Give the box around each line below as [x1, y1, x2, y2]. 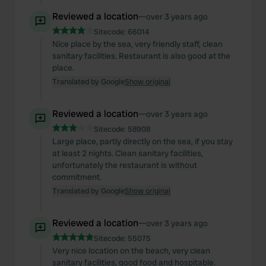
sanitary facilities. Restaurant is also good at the [52, 50, 230, 61]
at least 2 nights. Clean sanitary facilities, [52, 148, 203, 159]
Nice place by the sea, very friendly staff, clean [52, 39, 223, 49]
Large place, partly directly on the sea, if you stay [52, 136, 233, 147]
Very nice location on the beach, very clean [52, 245, 210, 256]
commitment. [52, 172, 102, 182]
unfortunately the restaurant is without [52, 160, 197, 170]
